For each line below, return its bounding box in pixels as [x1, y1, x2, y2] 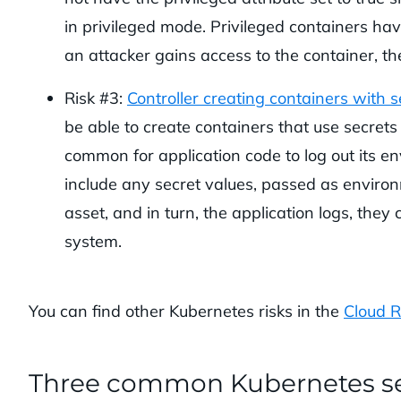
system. [64, 230, 122, 252]
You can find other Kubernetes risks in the [29, 300, 344, 321]
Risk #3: [64, 87, 127, 108]
